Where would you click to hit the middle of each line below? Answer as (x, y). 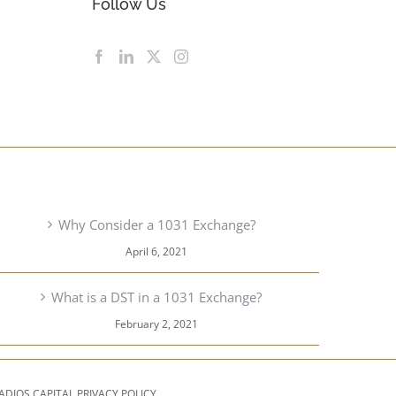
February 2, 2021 (156, 324)
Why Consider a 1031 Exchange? (156, 224)
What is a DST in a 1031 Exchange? (156, 297)
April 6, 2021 (156, 251)
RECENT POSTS (156, 172)
